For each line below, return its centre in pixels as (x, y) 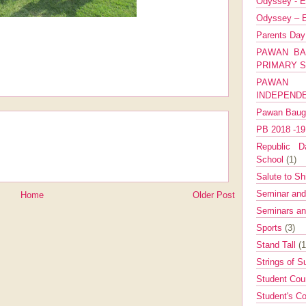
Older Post (214, 195)
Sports (270, 228)
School (271, 159)
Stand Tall (277, 245)
